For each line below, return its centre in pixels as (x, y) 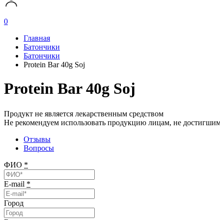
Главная (37, 38)
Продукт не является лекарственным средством (84, 113)
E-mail (15, 184)
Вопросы (39, 148)
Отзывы (37, 139)
